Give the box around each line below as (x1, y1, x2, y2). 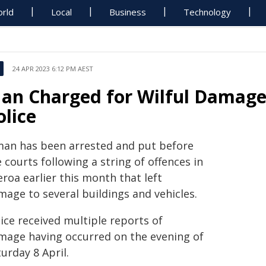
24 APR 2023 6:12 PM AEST (12, 64, 93, 73)
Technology (183, 6, 232, 18)
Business (109, 6, 147, 18)
